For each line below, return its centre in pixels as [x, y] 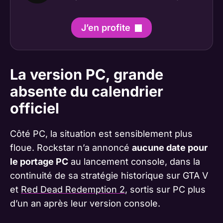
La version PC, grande [87, 75]
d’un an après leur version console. [85, 204]
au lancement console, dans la [134, 162]
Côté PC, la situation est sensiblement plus [101, 134]
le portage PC [39, 162]
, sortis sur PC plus [165, 190]
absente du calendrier [87, 92]
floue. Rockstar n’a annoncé [71, 148]
